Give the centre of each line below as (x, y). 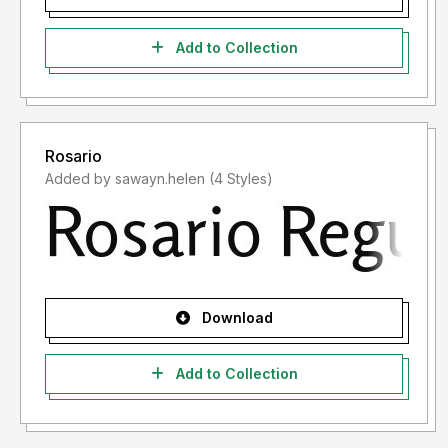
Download (235, 318)
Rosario (73, 156)
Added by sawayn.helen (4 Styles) (241, 179)
